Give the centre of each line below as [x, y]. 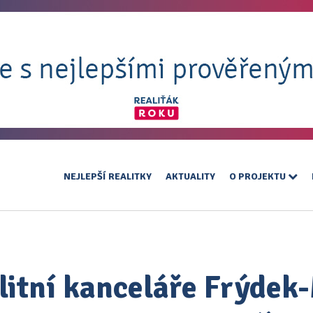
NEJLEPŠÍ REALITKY [108, 176]
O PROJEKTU [259, 176]
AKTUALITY [190, 176]
